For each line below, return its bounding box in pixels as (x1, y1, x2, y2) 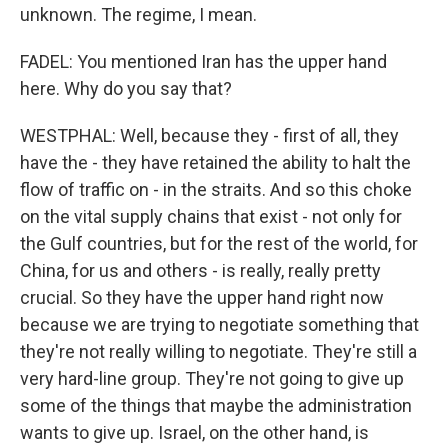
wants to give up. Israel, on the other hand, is (20, 422, 369, 443)
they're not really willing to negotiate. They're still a (20, 341, 417, 362)
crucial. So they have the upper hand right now (20, 287, 384, 308)
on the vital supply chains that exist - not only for (20, 206, 402, 227)
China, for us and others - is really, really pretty (20, 260, 381, 281)
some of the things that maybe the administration (20, 395, 412, 416)
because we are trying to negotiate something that (20, 314, 419, 335)
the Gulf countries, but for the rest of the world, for (20, 233, 418, 254)
